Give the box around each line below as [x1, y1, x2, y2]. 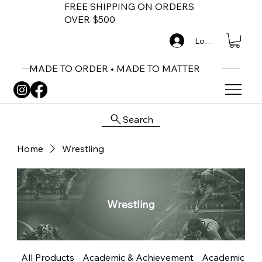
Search [122, 113, 153, 125]
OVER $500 [64, 13, 116, 25]
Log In [195, 35, 219, 46]
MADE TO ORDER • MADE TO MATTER [29, 63, 201, 75]
